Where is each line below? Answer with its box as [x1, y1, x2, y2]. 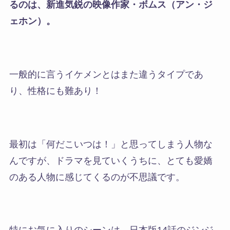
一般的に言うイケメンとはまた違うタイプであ [9, 69, 203, 80]
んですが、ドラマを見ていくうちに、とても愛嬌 [9, 155, 213, 166]
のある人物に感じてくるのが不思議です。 [9, 171, 185, 182]
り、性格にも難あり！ [9, 86, 102, 97]
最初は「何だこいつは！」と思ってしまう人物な [9, 139, 213, 149]
